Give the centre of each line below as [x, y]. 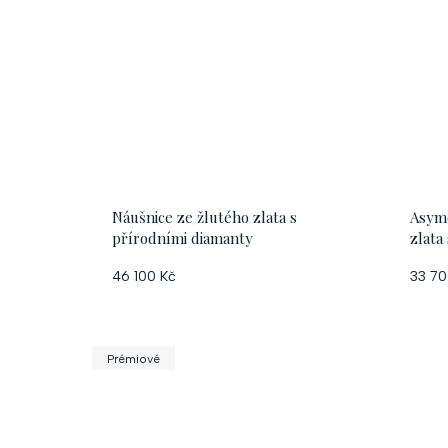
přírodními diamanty [182, 238]
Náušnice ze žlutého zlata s [204, 217]
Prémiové [133, 359]
